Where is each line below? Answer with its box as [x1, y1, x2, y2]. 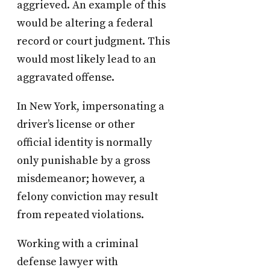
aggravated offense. [17, 71, 115, 85]
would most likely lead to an [17, 52, 156, 67]
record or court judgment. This [17, 34, 170, 49]
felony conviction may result [17, 190, 158, 204]
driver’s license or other [17, 118, 135, 132]
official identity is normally [17, 136, 152, 150]
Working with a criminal [17, 237, 139, 251]
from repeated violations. [17, 208, 144, 222]
